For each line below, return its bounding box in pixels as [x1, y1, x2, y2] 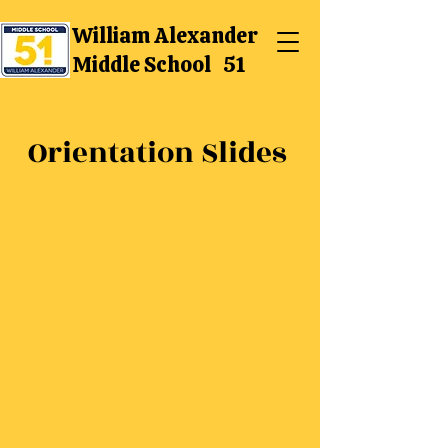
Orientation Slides [28, 131, 287, 175]
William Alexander [72, 22, 258, 49]
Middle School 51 [72, 51, 246, 78]
